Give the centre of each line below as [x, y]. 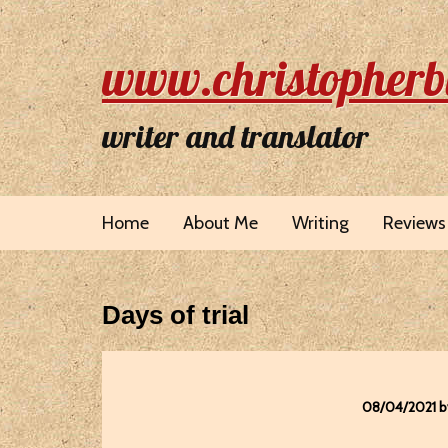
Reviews [414, 223]
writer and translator [235, 136]
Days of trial [175, 315]
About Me [220, 223]
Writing [320, 223]
